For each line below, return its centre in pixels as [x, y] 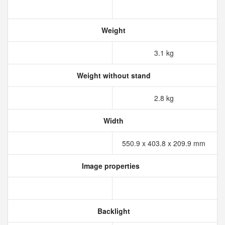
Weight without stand [113, 75]
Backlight [113, 211]
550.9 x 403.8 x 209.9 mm [165, 143]
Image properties [109, 166]
